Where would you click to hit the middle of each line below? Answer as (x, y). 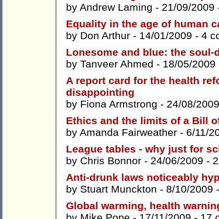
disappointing (100, 92)
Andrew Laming (116, 7)
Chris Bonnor (111, 161)
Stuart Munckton (119, 189)
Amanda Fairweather (128, 132)
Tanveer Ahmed (117, 64)
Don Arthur (105, 36)
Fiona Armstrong (119, 104)
